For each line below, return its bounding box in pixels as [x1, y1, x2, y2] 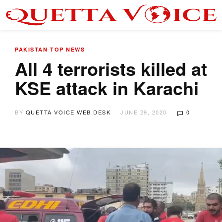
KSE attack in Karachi [15, 75, 199, 101]
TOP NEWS [50, 46, 85, 53]
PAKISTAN [15, 46, 48, 53]
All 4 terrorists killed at [15, 55, 207, 81]
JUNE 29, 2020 [120, 108, 167, 116]
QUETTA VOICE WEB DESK [25, 108, 111, 116]
